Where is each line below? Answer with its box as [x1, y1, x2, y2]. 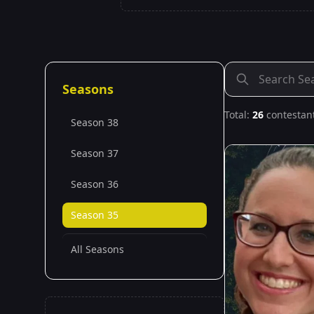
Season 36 [71, 177, 118, 191]
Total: [224, 108, 252, 121]
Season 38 [71, 116, 118, 129]
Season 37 [71, 146, 118, 160]
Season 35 [71, 208, 118, 221]
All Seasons [71, 243, 124, 256]
